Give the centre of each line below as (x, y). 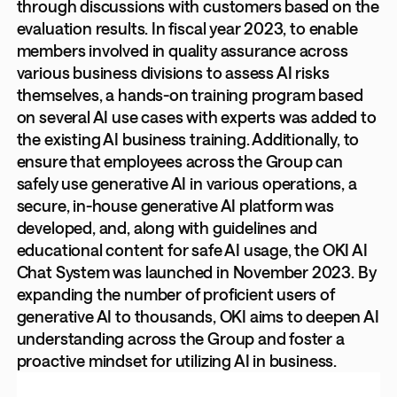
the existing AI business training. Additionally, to (188, 139)
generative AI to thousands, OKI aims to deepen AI (198, 316)
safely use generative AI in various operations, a (187, 183)
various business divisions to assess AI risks (173, 72)
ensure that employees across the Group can (179, 161)
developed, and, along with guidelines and (167, 227)
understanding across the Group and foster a (180, 338)
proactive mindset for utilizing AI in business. (177, 360)
